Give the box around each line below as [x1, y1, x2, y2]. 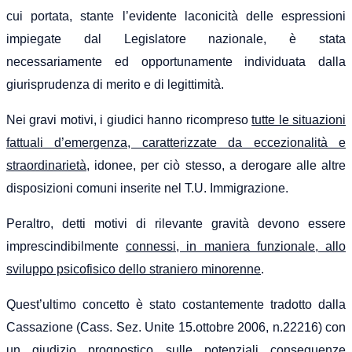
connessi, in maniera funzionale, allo [126, 239, 346, 253]
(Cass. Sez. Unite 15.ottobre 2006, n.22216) [76, 320, 322, 334]
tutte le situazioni [251, 112, 346, 126]
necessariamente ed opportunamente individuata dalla [6, 54, 346, 68]
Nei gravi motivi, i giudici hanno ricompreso [6, 112, 252, 126]
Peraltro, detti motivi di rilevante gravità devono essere [6, 216, 346, 230]
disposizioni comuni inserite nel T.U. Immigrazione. [6, 181, 288, 195]
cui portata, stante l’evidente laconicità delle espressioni [6, 9, 346, 23]
